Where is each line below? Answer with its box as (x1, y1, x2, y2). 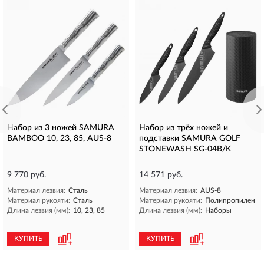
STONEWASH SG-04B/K (139, 144, 231, 153)
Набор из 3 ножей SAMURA (7, 123, 114, 132)
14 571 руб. (139, 170, 183, 179)
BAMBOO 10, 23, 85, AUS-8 (7, 134, 111, 143)
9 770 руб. (7, 170, 46, 179)
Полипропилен (205, 196, 255, 204)
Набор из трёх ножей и (139, 123, 228, 132)
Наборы (205, 206, 232, 214)
